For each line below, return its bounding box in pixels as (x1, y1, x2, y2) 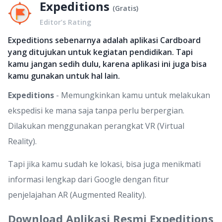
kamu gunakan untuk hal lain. (8, 70, 120, 81)
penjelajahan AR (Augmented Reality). (8, 189, 146, 200)
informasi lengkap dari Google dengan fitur (8, 174, 169, 185)
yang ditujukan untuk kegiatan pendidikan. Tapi (8, 47, 193, 57)
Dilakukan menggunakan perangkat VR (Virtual (8, 120, 184, 131)
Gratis (115, 3, 136, 13)
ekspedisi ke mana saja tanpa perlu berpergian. (8, 105, 184, 116)
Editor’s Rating (40, 17, 91, 27)
